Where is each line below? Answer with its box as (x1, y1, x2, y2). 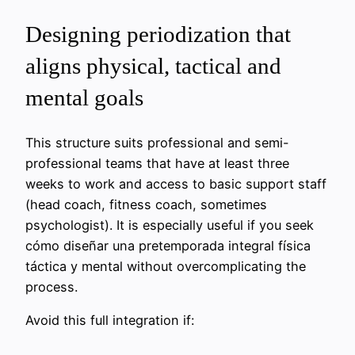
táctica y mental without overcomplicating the (25, 258, 306, 275)
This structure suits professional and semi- (25, 135, 289, 151)
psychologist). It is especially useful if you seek (25, 217, 314, 234)
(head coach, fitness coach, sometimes (25, 197, 267, 213)
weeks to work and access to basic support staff (25, 176, 326, 193)
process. (25, 279, 78, 296)
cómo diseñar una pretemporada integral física (25, 238, 311, 254)
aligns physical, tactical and (25, 52, 281, 78)
